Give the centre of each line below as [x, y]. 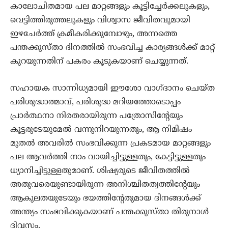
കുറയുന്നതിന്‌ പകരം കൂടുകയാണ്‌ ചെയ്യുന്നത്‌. [99, 62]
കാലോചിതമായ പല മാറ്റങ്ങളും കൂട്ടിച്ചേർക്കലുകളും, [110, 7]
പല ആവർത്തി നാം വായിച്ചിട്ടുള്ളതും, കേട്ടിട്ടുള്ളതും [108, 158]
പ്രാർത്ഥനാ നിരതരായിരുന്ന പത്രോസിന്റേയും [96, 116]
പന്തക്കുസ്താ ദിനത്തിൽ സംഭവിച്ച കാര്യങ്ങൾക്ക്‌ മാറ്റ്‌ [112, 48]
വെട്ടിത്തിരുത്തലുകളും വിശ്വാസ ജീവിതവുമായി [100, 21]
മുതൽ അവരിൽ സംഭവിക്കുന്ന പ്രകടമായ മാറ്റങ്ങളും [110, 144]
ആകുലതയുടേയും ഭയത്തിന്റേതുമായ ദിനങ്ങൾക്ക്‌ [106, 199]
